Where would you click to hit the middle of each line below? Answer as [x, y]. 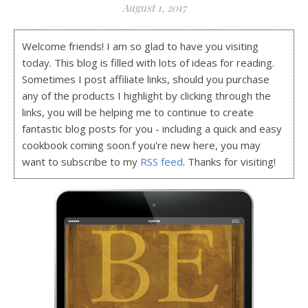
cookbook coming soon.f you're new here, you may [142, 145]
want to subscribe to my [81, 162]
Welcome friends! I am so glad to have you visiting [141, 46]
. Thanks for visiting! [230, 162]
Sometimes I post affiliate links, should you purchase [146, 79]
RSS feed [162, 162]
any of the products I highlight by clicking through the [147, 96]
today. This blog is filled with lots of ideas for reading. [148, 63]
